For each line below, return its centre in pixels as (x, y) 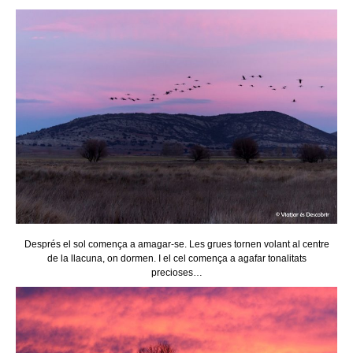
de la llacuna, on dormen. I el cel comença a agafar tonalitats (176, 258)
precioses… (176, 272)
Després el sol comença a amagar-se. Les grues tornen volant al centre (176, 244)
